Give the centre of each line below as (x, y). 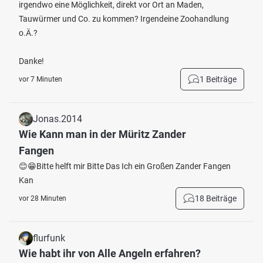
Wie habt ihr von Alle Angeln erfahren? (110, 253)
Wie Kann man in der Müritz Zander (102, 134)
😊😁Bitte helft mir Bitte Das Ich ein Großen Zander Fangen (125, 166)
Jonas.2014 (58, 119)
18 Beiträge (216, 198)
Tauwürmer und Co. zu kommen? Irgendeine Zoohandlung (124, 19)
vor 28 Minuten (43, 198)
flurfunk (49, 238)
